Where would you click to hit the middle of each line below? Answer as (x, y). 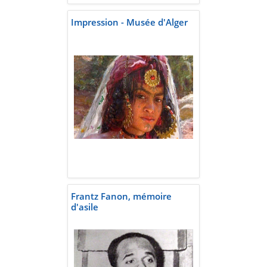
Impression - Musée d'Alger (129, 22)
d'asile (85, 207)
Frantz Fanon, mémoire (121, 196)
